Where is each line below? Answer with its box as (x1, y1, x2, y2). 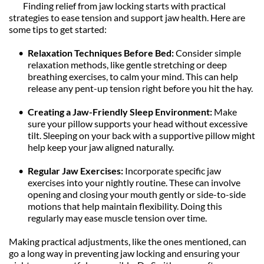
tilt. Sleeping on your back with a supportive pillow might (28, 130, 255, 141)
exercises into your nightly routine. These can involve (28, 177, 240, 189)
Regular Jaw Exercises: (28, 165, 125, 177)
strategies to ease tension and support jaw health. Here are (9, 12, 245, 24)
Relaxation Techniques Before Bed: (28, 47, 176, 59)
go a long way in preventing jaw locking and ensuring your (9, 247, 240, 259)
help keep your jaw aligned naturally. (28, 141, 174, 153)
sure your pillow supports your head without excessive (28, 118, 247, 130)
